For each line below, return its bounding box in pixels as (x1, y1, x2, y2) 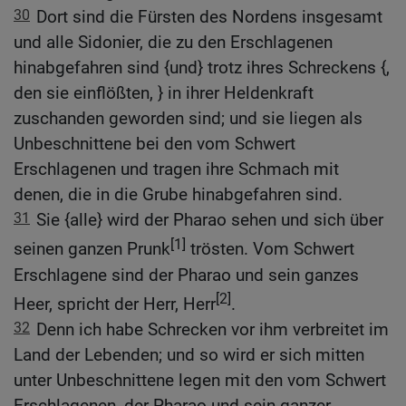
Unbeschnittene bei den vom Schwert (14, 133, 295, 155)
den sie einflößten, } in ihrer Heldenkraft (14, 82, 314, 104)
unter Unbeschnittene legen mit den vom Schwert (14, 369, 386, 391)
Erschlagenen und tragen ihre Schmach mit (14, 159, 339, 180)
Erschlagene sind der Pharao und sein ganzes (14, 264, 359, 285)
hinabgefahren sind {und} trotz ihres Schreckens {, (14, 57, 390, 79)
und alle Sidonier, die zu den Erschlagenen (14, 32, 333, 53)
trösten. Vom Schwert (186, 238, 354, 260)
